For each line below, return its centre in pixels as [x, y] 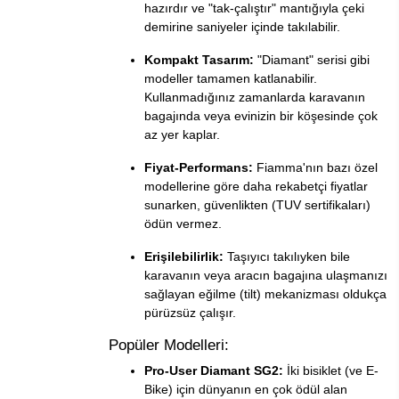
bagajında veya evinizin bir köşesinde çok [261, 116]
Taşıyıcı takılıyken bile [287, 257]
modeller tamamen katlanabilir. [231, 79]
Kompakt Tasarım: [199, 60]
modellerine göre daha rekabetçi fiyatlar [256, 187]
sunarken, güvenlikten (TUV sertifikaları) [257, 205]
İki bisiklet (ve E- [331, 371]
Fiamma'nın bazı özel [315, 168]
